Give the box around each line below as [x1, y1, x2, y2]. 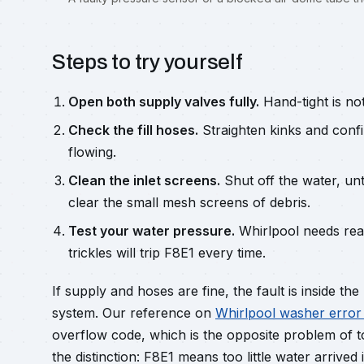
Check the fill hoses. [68, 122, 198, 138]
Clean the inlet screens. [68, 172, 220, 188]
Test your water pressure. [68, 223, 235, 239]
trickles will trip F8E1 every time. [68, 245, 266, 261]
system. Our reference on [52, 305, 215, 321]
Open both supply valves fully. [68, 93, 259, 110]
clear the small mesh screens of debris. [68, 194, 310, 210]
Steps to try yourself [52, 50, 243, 73]
